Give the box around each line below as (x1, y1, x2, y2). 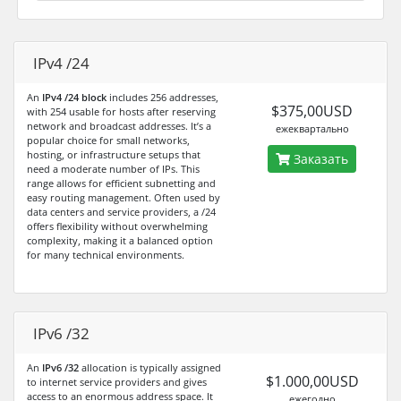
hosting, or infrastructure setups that (27, 148, 200, 161)
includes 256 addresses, (107, 90, 218, 104)
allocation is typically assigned (79, 361, 221, 374)
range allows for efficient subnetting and (27, 176, 216, 190)
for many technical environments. (27, 248, 184, 261)
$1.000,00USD (265, 371, 359, 391)
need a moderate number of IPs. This (27, 162, 200, 175)
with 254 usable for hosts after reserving (27, 105, 216, 118)
